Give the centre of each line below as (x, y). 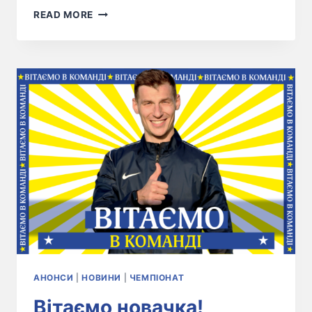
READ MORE (64, 15)
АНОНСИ (54, 277)
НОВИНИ (101, 277)
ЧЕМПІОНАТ (157, 277)
